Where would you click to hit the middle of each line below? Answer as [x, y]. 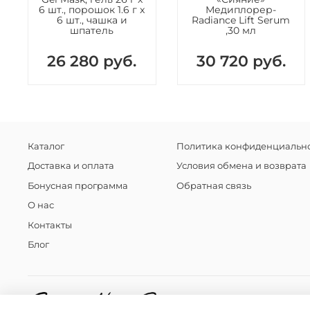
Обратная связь [214, 185]
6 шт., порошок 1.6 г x [92, 10]
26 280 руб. [92, 61]
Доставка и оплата [71, 166]
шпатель [92, 31]
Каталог [46, 146]
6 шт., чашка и [92, 20]
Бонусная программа [78, 185]
